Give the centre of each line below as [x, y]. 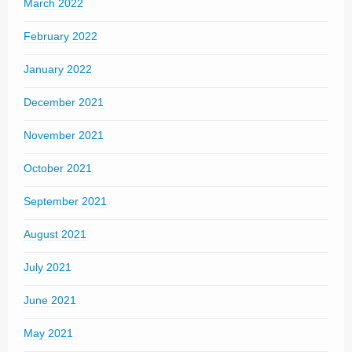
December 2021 [64, 102]
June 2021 [50, 300]
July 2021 [48, 267]
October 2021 [58, 168]
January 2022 [58, 69]
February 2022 [60, 36]
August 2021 [55, 234]
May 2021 [48, 333]
